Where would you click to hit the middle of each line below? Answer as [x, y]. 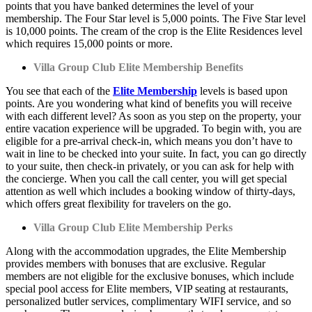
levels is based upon [242, 91]
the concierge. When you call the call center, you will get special [146, 178]
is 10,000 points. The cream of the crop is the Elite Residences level [154, 31]
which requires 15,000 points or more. [89, 43]
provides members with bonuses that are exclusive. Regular [135, 263]
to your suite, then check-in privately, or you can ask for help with [150, 166]
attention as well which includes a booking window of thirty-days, [150, 191]
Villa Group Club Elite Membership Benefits [138, 67]
